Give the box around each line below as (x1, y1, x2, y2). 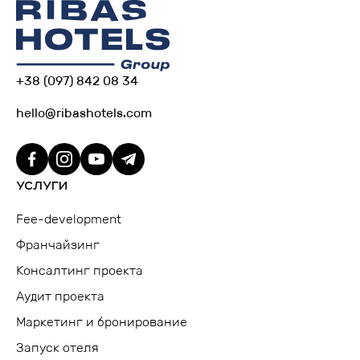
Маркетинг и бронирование (16, 314, 187, 330)
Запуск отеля (16, 340, 99, 356)
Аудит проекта (16, 288, 104, 305)
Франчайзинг (16, 237, 100, 253)
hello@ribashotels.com (16, 105, 152, 121)
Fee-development (16, 211, 121, 227)
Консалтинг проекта (16, 263, 143, 279)
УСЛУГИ (16, 178, 67, 194)
